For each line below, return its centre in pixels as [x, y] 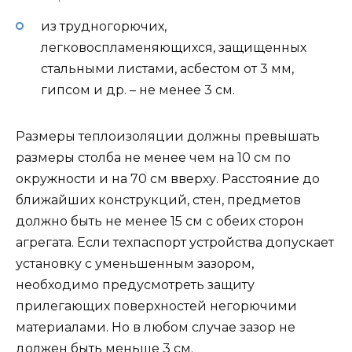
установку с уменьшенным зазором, [135, 263]
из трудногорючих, [104, 26]
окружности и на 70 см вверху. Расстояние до [168, 178]
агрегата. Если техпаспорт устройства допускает [175, 242]
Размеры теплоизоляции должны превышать [168, 136]
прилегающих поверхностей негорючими [156, 306]
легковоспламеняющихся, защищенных [174, 47]
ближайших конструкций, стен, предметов [158, 200]
